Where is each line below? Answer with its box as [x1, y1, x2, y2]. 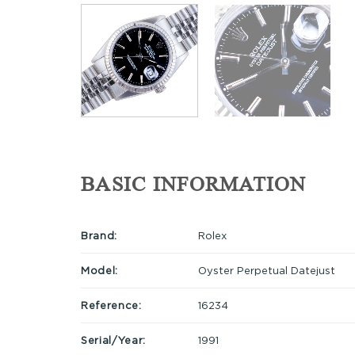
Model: [81, 264, 118, 276]
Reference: [81, 299, 142, 311]
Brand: [81, 229, 117, 241]
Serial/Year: [81, 334, 146, 345]
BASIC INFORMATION [81, 173, 307, 197]
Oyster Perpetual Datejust [197, 264, 335, 276]
